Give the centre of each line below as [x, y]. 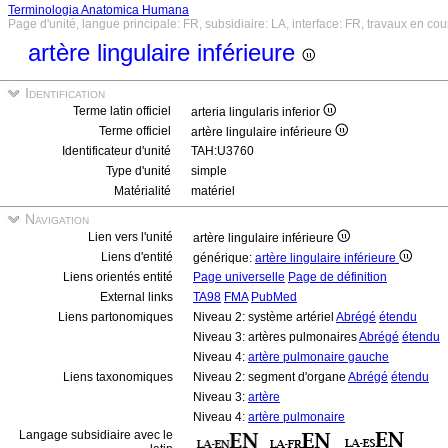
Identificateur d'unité [116, 151]
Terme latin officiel [122, 111]
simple [209, 171]
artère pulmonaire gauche [318, 357]
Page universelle [239, 277]
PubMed [274, 297]
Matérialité [142, 191]
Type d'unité [138, 171]
